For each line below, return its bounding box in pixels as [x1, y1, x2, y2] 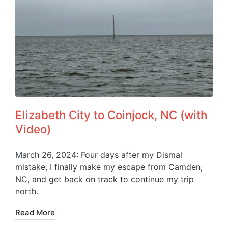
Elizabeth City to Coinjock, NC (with [15, 107, 207, 122]
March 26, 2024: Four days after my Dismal [15, 149, 182, 160]
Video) [15, 122, 51, 136]
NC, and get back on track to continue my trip [15, 174, 194, 184]
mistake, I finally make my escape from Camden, [15, 161, 203, 172]
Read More [15, 207, 55, 217]
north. [15, 186, 38, 196]
